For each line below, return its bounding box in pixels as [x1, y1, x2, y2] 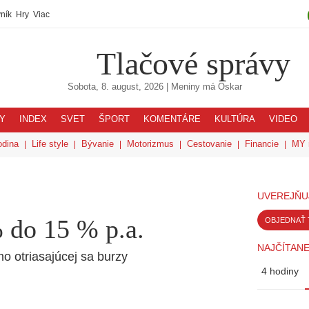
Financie [245, 139, 279, 149]
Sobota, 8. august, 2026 [67, 82, 163, 92]
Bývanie [81, 139, 114, 149]
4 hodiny [261, 266, 299, 277]
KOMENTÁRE [143, 114, 201, 124]
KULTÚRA [215, 114, 255, 124]
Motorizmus [127, 139, 174, 149]
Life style [32, 139, 68, 149]
